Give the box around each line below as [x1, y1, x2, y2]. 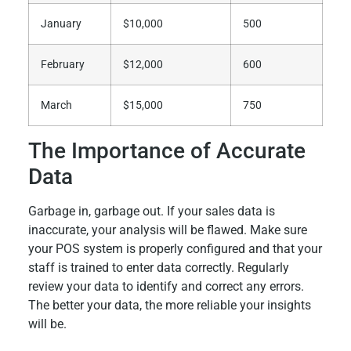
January [40, 17, 81, 31]
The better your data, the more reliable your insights [27, 298, 311, 313]
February [40, 58, 85, 72]
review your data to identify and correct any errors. [27, 279, 304, 295]
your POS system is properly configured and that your [27, 241, 322, 257]
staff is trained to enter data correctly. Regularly [27, 260, 289, 276]
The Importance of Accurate [27, 138, 306, 165]
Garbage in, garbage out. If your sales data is [27, 204, 275, 219]
